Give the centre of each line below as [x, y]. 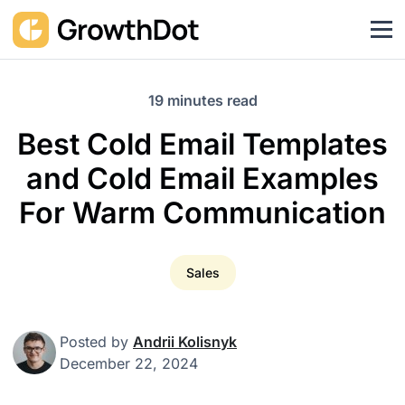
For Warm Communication [202, 213]
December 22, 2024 [129, 363]
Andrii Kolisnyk [185, 342]
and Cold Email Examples [202, 179]
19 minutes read [202, 100]
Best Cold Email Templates [202, 144]
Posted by [96, 342]
